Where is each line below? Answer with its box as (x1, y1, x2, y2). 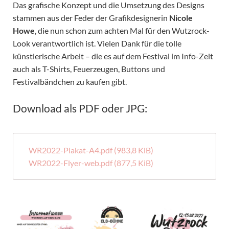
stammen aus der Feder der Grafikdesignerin (12, 13, 169, 23)
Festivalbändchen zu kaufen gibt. (12, 77, 127, 87)
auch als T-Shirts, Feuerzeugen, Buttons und (12, 64, 165, 74)
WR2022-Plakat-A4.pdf (28, 145, 114, 155)
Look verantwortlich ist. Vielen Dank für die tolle (12, 38, 181, 49)
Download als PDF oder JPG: (12, 102, 147, 115)
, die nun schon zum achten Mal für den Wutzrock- (34, 26, 210, 36)
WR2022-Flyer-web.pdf (28, 158, 114, 168)
